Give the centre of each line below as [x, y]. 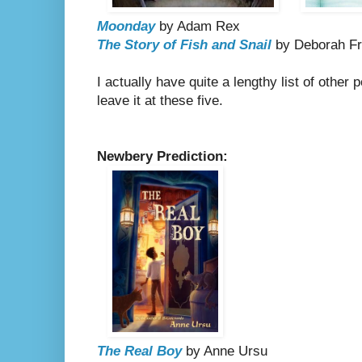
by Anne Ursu [225, 351]
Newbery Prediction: [162, 157]
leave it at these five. [160, 101]
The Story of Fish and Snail [184, 45]
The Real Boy [139, 351]
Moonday [126, 27]
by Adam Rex [198, 27]
